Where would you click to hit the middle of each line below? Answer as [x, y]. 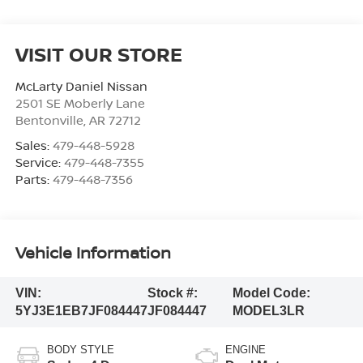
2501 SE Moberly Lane [80, 102]
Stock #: [172, 293]
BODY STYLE [80, 349]
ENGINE [246, 349]
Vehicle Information [93, 253]
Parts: [34, 179]
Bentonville [49, 120]
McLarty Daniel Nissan [81, 85]
